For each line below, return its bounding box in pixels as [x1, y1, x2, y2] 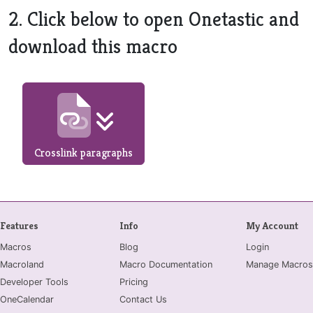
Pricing [119, 277, 148, 287]
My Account [246, 219, 298, 232]
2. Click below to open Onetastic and [8, 7, 299, 31]
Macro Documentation [119, 259, 212, 270]
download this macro [8, 34, 177, 59]
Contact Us [119, 294, 167, 305]
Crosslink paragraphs [34, 145, 133, 160]
